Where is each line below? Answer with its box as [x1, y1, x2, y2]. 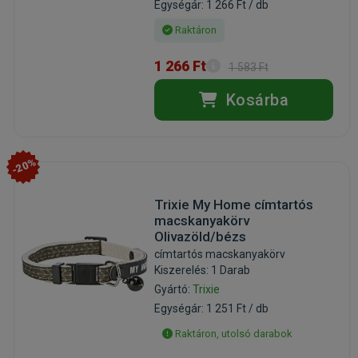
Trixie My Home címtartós [153, 196, 313, 213]
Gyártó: [153, 282, 193, 296]
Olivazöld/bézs [153, 228, 246, 245]
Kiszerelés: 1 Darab [153, 263, 250, 276]
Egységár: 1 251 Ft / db [153, 301, 268, 315]
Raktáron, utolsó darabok [172, 327, 292, 340]
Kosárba [221, 89, 289, 109]
